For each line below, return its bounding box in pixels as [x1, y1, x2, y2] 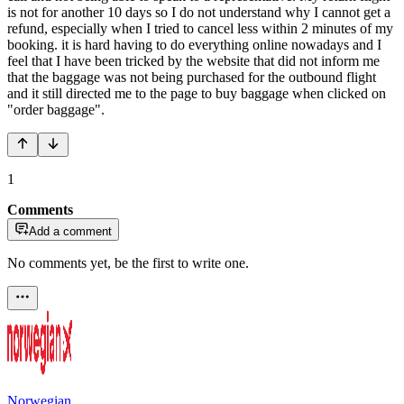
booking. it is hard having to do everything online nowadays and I [7, 36, 381, 52]
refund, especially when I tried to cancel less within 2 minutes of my [7, 20, 393, 36]
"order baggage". [7, 101, 105, 117]
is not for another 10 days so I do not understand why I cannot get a [7, 4, 390, 20]
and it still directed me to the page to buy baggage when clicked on [7, 85, 386, 101]
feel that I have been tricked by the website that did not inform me [7, 52, 380, 69]
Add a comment [29, 224, 112, 238]
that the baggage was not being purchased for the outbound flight [7, 69, 376, 85]
